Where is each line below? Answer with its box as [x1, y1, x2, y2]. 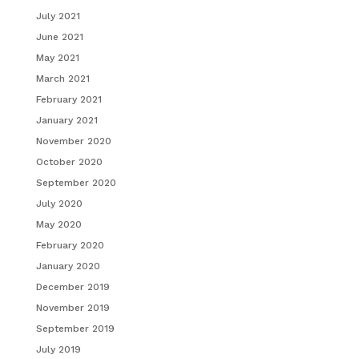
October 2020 [35, 155, 103, 167]
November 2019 [35, 301, 110, 313]
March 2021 [35, 72, 90, 84]
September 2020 [35, 176, 116, 188]
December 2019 [35, 280, 110, 292]
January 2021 [35, 114, 98, 126]
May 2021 [35, 51, 79, 63]
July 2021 [35, 10, 80, 22]
